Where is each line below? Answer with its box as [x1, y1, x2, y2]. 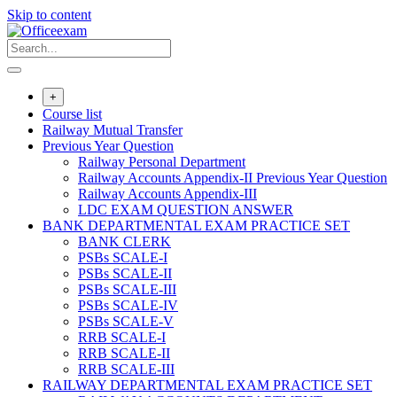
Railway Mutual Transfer [43, 122, 183, 137]
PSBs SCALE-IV [78, 298, 178, 313]
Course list [43, 106, 102, 121]
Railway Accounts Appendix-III [78, 186, 257, 201]
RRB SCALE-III [78, 362, 175, 377]
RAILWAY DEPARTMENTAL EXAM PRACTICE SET [43, 378, 372, 393]
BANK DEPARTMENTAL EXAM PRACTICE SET [43, 218, 350, 233]
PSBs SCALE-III [78, 282, 176, 297]
